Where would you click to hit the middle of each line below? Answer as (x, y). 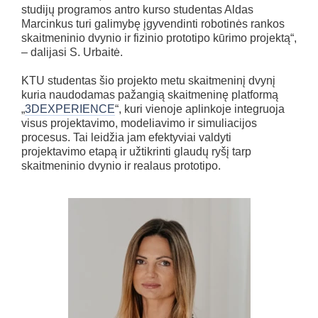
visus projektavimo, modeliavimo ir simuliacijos (139, 124)
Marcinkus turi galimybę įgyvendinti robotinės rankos (153, 24)
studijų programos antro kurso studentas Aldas (137, 10)
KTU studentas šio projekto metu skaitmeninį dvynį (148, 81)
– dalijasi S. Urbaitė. (72, 53)
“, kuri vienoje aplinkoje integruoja (200, 109)
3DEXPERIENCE (70, 109)
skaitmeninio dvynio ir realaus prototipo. (121, 166)
